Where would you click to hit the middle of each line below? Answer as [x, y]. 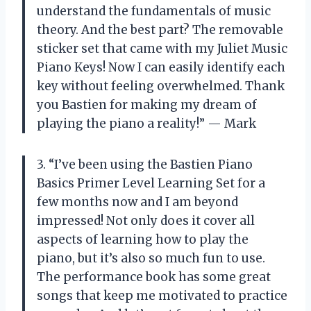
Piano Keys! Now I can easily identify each [161, 67]
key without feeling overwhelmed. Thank [161, 86]
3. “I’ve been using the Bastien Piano [145, 164]
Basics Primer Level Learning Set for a [151, 183]
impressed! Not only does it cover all [146, 220]
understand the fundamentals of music [154, 11]
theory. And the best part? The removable [160, 30]
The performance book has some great [154, 277]
